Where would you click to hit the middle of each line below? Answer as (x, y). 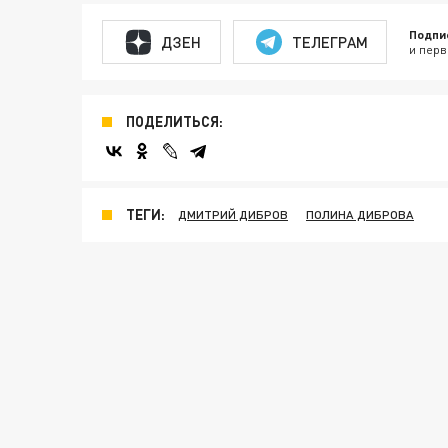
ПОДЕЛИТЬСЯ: (174, 121)
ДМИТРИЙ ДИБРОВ (233, 214)
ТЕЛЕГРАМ (329, 41)
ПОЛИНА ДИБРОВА (360, 214)
